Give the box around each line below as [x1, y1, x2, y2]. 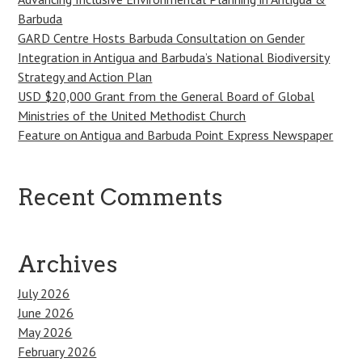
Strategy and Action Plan [18, 69, 153, 85]
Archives [18, 250, 118, 278]
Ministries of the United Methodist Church [18, 107, 246, 124]
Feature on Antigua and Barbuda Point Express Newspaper [18, 127, 334, 143]
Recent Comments [18, 183, 223, 211]
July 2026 [18, 285, 70, 301]
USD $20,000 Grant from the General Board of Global [18, 88, 315, 104]
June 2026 [18, 305, 74, 321]
